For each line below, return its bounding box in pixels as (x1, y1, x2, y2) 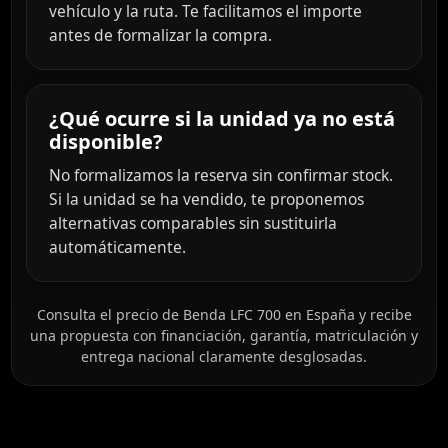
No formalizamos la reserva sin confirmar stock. (49, 164, 393, 187)
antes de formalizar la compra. (49, 24, 272, 47)
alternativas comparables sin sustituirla (49, 212, 337, 235)
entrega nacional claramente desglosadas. (81, 347, 367, 367)
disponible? (49, 128, 163, 156)
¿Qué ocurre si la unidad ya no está (49, 105, 395, 133)
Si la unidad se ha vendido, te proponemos (49, 188, 364, 211)
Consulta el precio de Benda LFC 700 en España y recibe (36, 305, 412, 325)
